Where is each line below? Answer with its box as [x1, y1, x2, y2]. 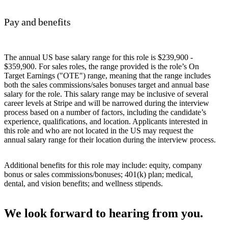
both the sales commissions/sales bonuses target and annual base [4, 80, 209, 89]
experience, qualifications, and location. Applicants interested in [4, 117, 208, 126]
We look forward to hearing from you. [4, 206, 203, 220]
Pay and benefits [4, 16, 71, 28]
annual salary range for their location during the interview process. [4, 135, 216, 144]
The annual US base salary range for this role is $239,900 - [4, 52, 193, 62]
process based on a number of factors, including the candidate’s [4, 107, 206, 117]
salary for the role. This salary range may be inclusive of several [4, 89, 208, 98]
